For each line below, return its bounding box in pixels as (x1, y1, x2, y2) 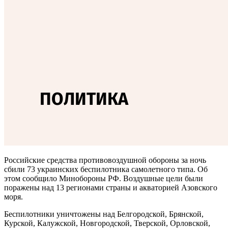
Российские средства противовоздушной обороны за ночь (4, 156, 206, 165)
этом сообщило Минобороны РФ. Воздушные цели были (4, 174, 203, 183)
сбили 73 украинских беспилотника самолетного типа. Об (4, 165, 208, 174)
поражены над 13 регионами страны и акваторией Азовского (4, 183, 217, 192)
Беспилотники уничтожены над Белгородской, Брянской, (4, 210, 204, 219)
